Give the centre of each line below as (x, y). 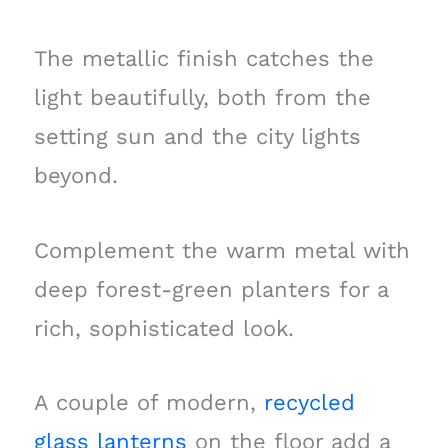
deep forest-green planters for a (210, 289)
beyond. (75, 176)
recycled (309, 402)
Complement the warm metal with (221, 250)
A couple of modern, (148, 402)
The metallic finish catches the (203, 59)
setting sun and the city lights (197, 137)
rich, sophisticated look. (163, 328)
